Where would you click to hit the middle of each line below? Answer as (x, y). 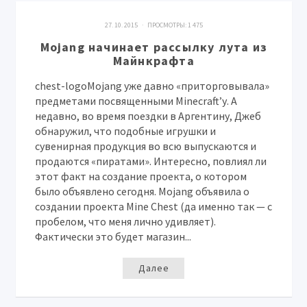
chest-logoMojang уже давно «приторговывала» (152, 86)
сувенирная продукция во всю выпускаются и (146, 146)
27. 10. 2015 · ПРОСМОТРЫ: (146, 25)
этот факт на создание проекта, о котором (141, 176)
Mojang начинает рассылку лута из (154, 47)
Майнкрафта (153, 61)
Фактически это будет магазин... (113, 236)
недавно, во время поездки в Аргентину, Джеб (148, 116)
